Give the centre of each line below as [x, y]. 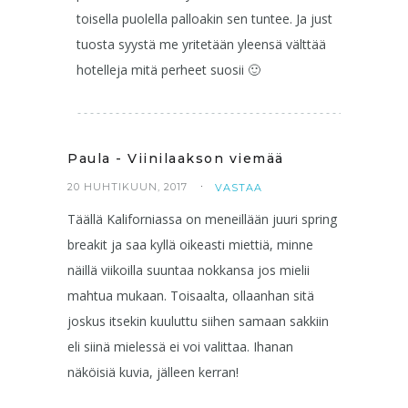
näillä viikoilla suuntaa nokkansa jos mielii [189, 270]
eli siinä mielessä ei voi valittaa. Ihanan [180, 346]
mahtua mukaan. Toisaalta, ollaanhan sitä [191, 295]
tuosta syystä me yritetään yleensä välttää [201, 44]
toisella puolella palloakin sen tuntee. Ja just [204, 18]
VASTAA [239, 187]
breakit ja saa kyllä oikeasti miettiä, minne [190, 244]
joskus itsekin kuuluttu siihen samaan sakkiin [198, 321]
